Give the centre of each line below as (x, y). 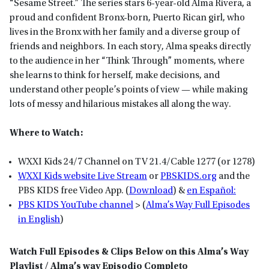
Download (151, 191)
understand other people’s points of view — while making (129, 90)
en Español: (211, 191)
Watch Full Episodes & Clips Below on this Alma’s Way (129, 252)
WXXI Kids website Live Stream (83, 176)
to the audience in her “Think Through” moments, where (127, 61)
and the (233, 176)
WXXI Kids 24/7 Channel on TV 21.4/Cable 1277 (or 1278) (137, 162)
